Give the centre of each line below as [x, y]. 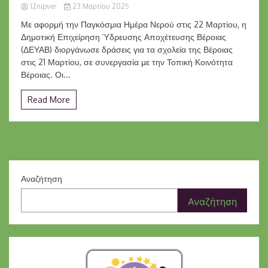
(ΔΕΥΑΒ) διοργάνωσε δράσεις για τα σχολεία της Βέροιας [127, 49]
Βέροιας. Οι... [46, 74]
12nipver [43, 6]
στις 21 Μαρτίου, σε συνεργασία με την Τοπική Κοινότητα [127, 62]
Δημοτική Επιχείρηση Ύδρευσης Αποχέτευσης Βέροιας [124, 37]
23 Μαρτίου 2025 [100, 6]
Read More [49, 100]
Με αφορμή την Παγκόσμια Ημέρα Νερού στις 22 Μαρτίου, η [134, 24]
